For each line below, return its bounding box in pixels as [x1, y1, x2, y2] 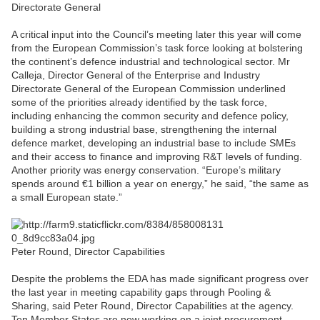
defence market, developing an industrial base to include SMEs [11, 137, 296, 149]
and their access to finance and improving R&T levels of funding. [11, 151, 302, 163]
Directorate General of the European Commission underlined [11, 83, 286, 95]
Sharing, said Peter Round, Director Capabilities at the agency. [11, 300, 294, 312]
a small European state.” [11, 191, 125, 204]
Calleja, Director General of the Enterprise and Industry [11, 69, 260, 81]
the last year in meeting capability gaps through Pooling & [11, 286, 271, 299]
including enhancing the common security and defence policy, [11, 110, 289, 122]
